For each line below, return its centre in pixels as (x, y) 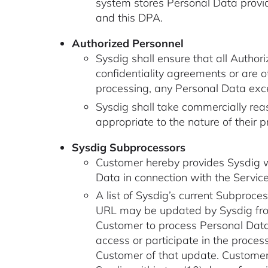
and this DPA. (129, 18)
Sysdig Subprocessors (129, 147)
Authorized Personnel (128, 44)
